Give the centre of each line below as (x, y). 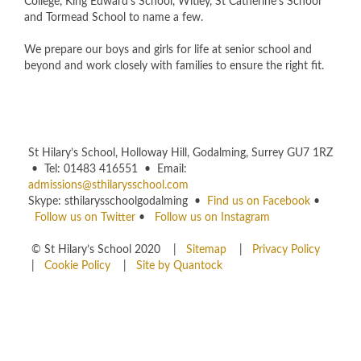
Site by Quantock (178, 266)
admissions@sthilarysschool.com (108, 186)
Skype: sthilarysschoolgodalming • (118, 202)
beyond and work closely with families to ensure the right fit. (176, 66)
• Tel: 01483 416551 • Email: (108, 170)
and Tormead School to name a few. (115, 18)
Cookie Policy (77, 266)
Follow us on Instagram (212, 218)
